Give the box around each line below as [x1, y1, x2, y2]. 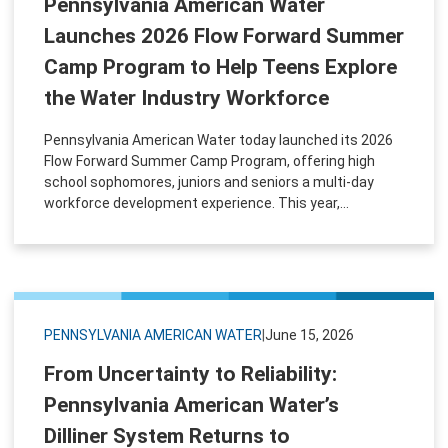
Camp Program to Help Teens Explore [44, 54, 397, 79]
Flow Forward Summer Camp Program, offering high [44, 152, 375, 169]
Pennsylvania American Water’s [44, 392, 339, 417]
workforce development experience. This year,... [44, 194, 349, 211]
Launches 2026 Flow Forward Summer [44, 23, 404, 48]
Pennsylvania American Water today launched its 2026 [44, 131, 393, 148]
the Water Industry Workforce [44, 85, 329, 110]
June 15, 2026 [265, 326, 354, 343]
